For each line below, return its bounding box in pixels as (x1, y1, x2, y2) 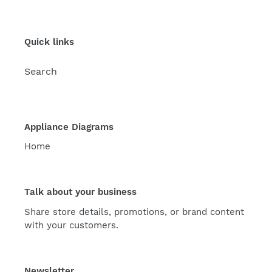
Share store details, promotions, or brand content (24, 206, 244, 217)
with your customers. (24, 219, 118, 231)
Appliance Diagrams (24, 121, 114, 132)
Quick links (24, 36, 74, 48)
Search (24, 65, 57, 77)
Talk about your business (24, 186, 137, 198)
